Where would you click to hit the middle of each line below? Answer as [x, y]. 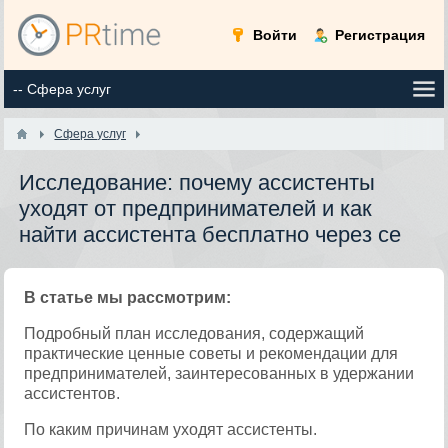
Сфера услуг [90, 134]
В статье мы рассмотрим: [128, 297]
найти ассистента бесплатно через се [210, 234]
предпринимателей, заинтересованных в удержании [219, 373]
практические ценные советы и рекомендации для [211, 353]
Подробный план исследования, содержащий [194, 333]
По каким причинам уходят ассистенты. [171, 429]
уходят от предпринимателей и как [196, 208]
